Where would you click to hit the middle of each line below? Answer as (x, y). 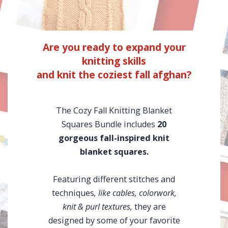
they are (149, 207)
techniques (73, 193)
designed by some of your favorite (114, 220)
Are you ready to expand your (114, 47)
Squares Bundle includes (108, 124)
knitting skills (114, 61)
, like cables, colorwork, (135, 193)
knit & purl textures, (97, 207)
